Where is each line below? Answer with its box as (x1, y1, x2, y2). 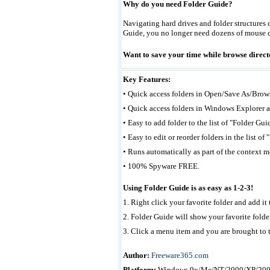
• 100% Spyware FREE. (122, 162, 199, 171)
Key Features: (122, 75, 171, 84)
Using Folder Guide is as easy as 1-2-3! (122, 183, 253, 192)
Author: (122, 251, 149, 260)
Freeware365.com (151, 251, 209, 260)
